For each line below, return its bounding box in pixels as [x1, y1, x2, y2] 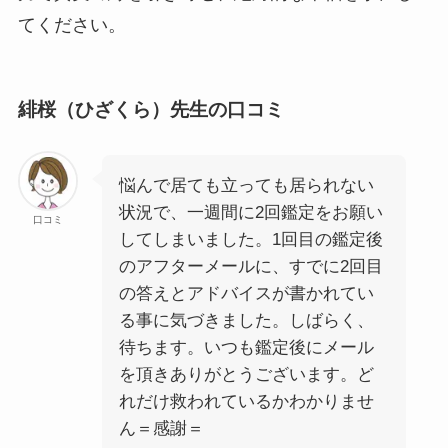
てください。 [17, 14, 126, 35]
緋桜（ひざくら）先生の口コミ [17, 99, 284, 121]
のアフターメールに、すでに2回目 [118, 257, 383, 277]
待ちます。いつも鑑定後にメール [118, 338, 374, 358]
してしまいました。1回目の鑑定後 [118, 230, 383, 250]
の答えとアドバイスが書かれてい [118, 284, 374, 304]
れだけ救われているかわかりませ [118, 392, 374, 412]
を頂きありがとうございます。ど [118, 365, 374, 385]
